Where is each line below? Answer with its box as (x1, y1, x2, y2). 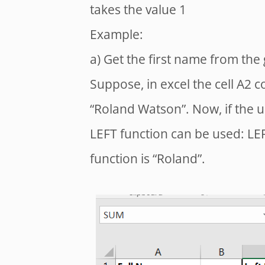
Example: (90, 26, 143, 43)
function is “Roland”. (90, 150, 205, 167)
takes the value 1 (90, 1, 186, 18)
